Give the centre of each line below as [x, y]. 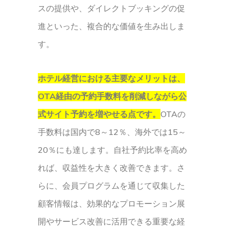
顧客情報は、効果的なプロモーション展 [111, 203]
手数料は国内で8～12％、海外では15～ [112, 132]
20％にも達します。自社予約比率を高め [112, 150]
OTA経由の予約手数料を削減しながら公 [112, 96]
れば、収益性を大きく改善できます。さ [111, 168]
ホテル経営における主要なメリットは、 [111, 78]
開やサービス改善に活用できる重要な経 [111, 221]
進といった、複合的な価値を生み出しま [111, 26]
